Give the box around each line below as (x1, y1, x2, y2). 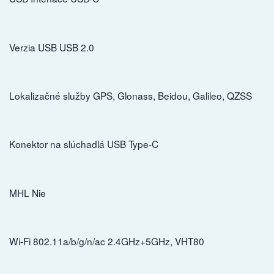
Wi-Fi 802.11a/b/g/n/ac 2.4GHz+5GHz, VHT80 (9, 234, 204, 248)
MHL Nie (9, 185, 46, 199)
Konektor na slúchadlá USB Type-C (9, 137, 158, 151)
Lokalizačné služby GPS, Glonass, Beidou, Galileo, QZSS (9, 88, 252, 102)
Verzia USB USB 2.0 (9, 40, 94, 54)
